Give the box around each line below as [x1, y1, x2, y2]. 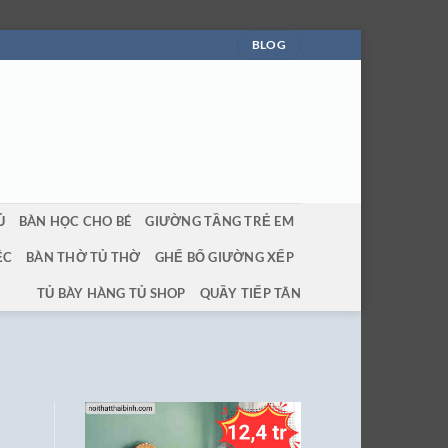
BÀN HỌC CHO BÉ [18, 213, 132, 229]
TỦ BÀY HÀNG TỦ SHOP [36, 285, 186, 301]
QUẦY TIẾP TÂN [199, 285, 301, 301]
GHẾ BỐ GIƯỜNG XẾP [154, 249, 294, 265]
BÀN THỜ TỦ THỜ [26, 249, 141, 265]
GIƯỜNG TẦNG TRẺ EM [145, 213, 294, 229]
